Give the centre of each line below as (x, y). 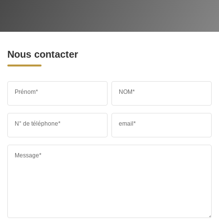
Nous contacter (43, 54)
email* (128, 123)
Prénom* (26, 92)
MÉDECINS (24, 11)
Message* (28, 155)
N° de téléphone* (38, 123)
